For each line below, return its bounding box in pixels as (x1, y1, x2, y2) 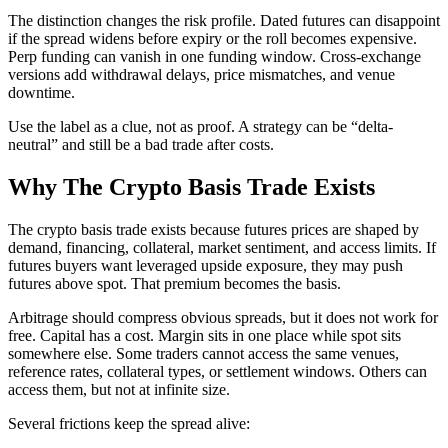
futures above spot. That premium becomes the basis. (8, 274, 341, 292)
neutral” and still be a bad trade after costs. (8, 136, 274, 154)
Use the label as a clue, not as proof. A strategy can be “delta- (8, 118, 393, 136)
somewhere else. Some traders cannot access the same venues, (8, 344, 399, 362)
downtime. (8, 84, 75, 102)
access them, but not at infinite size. (8, 380, 230, 398)
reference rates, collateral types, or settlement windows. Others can (8, 362, 427, 380)
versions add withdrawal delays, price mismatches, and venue (8, 66, 395, 84)
